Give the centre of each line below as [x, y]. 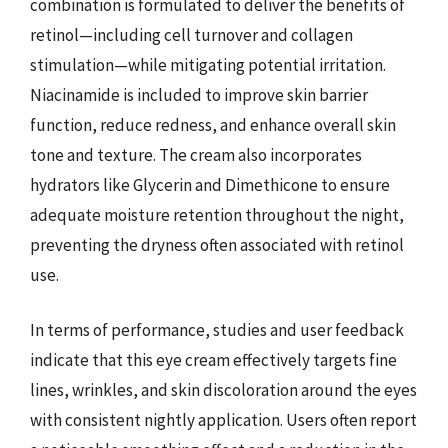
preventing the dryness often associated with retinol [217, 244]
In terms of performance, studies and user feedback [217, 330]
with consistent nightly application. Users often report [223, 420]
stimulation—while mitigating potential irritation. [208, 64]
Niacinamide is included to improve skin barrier [199, 94]
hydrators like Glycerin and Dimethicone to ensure [210, 184]
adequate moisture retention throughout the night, [217, 214]
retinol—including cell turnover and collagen [191, 34]
